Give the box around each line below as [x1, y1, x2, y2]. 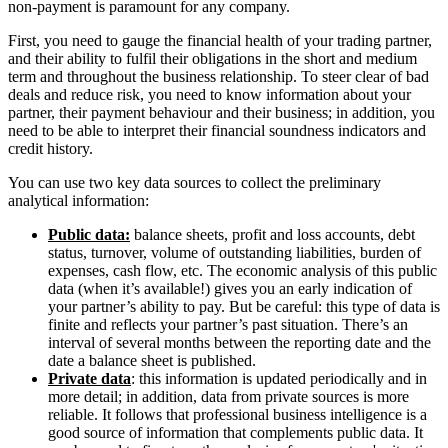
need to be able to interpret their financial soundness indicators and [8, 122, 426, 140]
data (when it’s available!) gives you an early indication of [48, 280, 412, 298]
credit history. [8, 140, 93, 158]
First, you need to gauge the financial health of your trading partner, [8, 32, 432, 50]
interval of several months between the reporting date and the [48, 334, 431, 352]
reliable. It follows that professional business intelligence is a [48, 406, 427, 424]
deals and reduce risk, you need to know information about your [8, 86, 411, 104]
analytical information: [8, 192, 149, 210]
